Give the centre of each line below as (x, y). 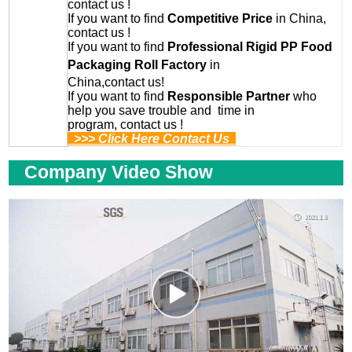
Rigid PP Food (290, 47)
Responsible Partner (229, 97)
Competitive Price (220, 19)
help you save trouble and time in (161, 111)
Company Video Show (119, 172)
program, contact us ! (126, 125)
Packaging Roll (113, 65)
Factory (184, 65)
